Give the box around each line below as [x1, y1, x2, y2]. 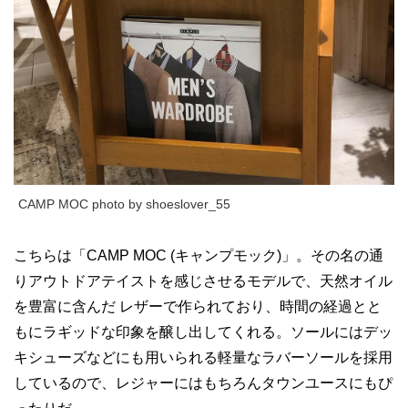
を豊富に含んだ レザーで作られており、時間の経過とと [14, 298, 382, 314]
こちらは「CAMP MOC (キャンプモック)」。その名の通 [14, 247, 383, 263]
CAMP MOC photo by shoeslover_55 [18, 196, 230, 211]
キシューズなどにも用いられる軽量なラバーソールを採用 [14, 349, 393, 365]
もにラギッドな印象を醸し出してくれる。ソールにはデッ [14, 323, 393, 340]
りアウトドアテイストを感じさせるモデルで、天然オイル [14, 272, 393, 289]
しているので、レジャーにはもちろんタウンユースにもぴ [14, 374, 393, 391]
